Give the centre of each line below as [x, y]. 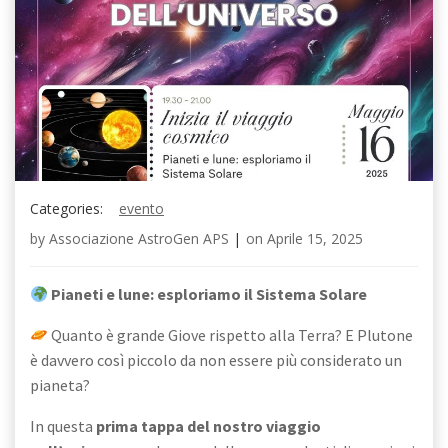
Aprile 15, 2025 [315, 238]
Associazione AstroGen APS [139, 238]
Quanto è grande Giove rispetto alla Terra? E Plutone [231, 335]
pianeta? [60, 385]
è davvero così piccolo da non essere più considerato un [216, 360]
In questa [63, 426]
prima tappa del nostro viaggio [208, 426]
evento [141, 208]
